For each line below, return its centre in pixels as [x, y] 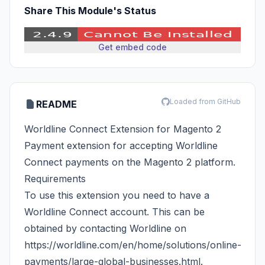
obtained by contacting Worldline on [105, 228]
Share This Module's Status [90, 11]
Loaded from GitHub [205, 101]
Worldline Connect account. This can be [114, 212]
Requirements [55, 179]
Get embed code [132, 47]
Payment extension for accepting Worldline [121, 146]
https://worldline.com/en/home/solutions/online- [133, 245]
